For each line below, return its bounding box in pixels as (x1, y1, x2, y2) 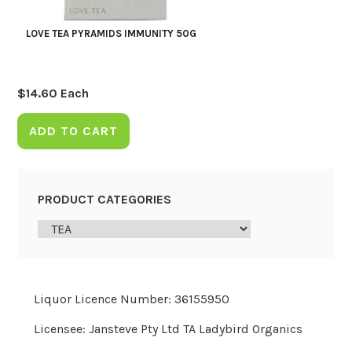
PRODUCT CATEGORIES (37, 191, 171, 207)
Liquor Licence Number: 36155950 (33, 291, 229, 306)
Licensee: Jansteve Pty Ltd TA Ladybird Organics (33, 321, 302, 336)
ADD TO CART (29, 123, 119, 138)
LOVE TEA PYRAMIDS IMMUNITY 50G (25, 27, 196, 40)
